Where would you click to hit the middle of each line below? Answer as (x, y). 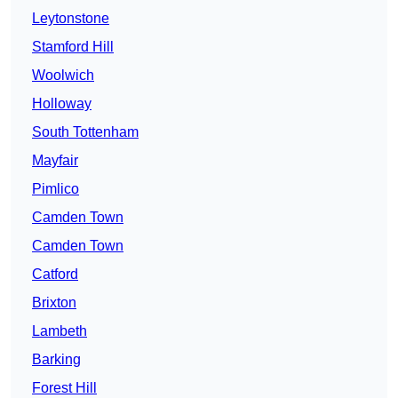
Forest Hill (64, 388)
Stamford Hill (73, 47)
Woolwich (63, 76)
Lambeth (60, 331)
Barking (56, 360)
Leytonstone (71, 19)
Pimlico (56, 189)
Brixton (54, 303)
